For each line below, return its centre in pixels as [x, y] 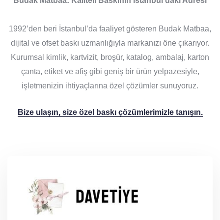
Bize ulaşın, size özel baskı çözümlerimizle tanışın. [110, 112]
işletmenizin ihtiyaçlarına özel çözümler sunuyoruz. [110, 85]
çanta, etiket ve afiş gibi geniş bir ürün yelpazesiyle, [110, 71]
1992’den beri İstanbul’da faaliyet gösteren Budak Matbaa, [110, 28]
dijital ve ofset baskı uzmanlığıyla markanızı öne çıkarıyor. [110, 43]
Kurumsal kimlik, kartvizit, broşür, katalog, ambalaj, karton [110, 57]
